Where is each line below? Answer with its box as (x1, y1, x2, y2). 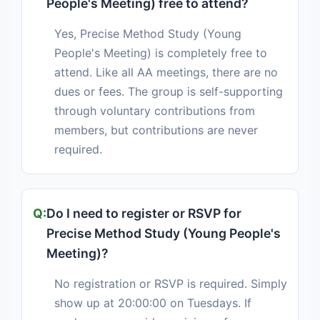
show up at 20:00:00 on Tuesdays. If (54, 296, 251, 311)
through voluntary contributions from (54, 104, 255, 119)
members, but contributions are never (54, 123, 258, 138)
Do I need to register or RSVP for (46, 206, 241, 221)
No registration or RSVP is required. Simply (54, 276, 287, 291)
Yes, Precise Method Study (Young (54, 26, 241, 41)
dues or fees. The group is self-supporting (54, 84, 283, 99)
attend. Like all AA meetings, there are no (54, 65, 278, 80)
